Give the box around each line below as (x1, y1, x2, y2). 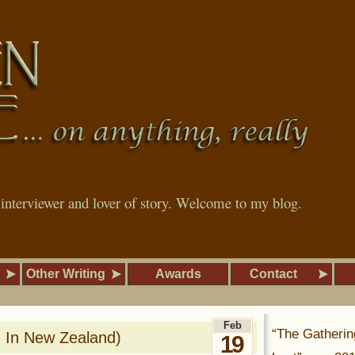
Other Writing (26, 267, 105, 281)
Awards (155, 267, 201, 281)
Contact (250, 267, 297, 281)
